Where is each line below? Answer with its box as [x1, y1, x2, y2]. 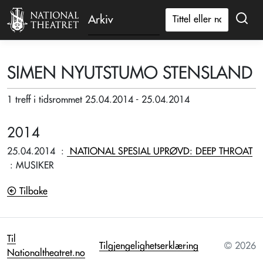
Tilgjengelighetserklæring [99, 241, 198, 251]
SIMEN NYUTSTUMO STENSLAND [7, 65, 252, 82]
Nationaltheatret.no [7, 248, 85, 258]
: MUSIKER [7, 161, 54, 170]
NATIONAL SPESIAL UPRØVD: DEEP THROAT [70, 147, 252, 156]
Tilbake [16, 187, 48, 196]
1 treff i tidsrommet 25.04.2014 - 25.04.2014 [7, 95, 190, 104]
